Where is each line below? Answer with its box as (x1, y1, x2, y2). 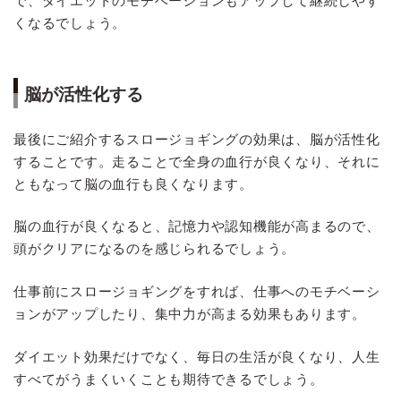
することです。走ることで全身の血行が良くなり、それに (13, 153, 380, 169)
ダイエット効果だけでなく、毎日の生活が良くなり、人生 (13, 349, 380, 365)
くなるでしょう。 (13, 15, 127, 31)
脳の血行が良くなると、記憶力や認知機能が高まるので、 (13, 218, 380, 235)
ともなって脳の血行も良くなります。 (13, 175, 253, 192)
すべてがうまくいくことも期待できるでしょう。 (13, 371, 324, 388)
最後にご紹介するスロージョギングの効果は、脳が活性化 (13, 131, 380, 147)
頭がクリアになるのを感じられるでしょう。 (13, 241, 296, 257)
